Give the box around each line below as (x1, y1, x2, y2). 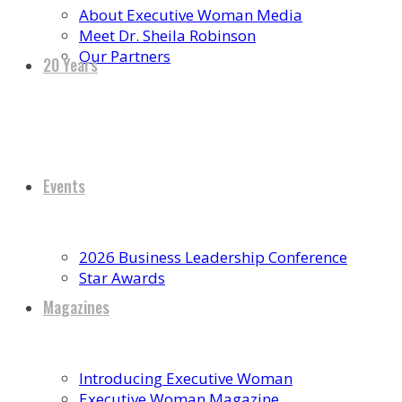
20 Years (43, 53, 98, 76)
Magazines (43, 295, 109, 319)
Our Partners (79, 46, 170, 66)
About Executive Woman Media (79, 4, 302, 25)
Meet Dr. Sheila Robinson (79, 25, 256, 46)
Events (43, 174, 85, 197)
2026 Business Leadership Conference (79, 247, 347, 267)
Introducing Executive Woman (79, 368, 293, 389)
